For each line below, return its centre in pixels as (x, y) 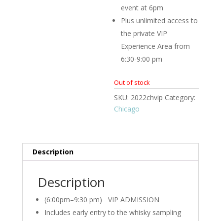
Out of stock (132, 83)
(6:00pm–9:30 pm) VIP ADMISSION (102, 200)
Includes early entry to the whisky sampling (112, 213)
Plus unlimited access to (160, 21)
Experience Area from (156, 46)
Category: (180, 98)
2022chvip (147, 98)
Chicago (127, 109)
